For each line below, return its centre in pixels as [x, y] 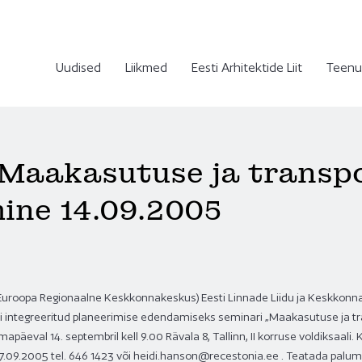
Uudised [78, 67]
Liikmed [146, 67]
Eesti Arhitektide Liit [247, 67]
